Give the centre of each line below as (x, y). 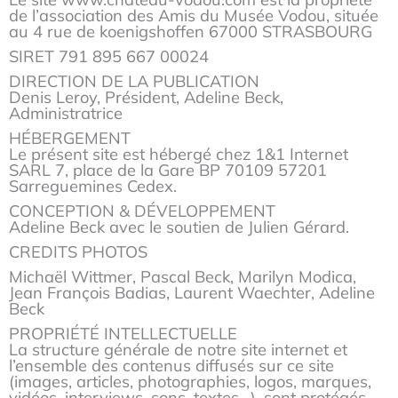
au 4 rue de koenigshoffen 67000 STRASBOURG (191, 31)
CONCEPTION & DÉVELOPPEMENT (142, 211)
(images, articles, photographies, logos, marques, (190, 382)
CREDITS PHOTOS (80, 252)
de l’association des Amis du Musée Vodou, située (194, 15)
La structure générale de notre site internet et (178, 350)
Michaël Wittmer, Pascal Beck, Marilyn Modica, (183, 277)
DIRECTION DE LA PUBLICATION (134, 81)
